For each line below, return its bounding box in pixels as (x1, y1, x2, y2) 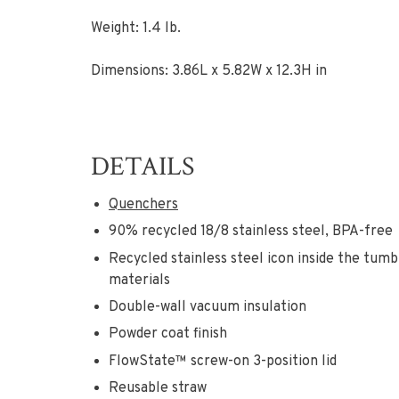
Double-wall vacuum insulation (109, 297, 306, 316)
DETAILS (91, 149, 194, 184)
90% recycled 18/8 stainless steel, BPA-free (109, 223, 393, 241)
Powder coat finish (109, 325, 227, 344)
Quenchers (109, 195, 178, 214)
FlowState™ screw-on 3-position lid (109, 352, 337, 370)
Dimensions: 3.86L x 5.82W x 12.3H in (91, 61, 327, 80)
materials (109, 271, 170, 289)
